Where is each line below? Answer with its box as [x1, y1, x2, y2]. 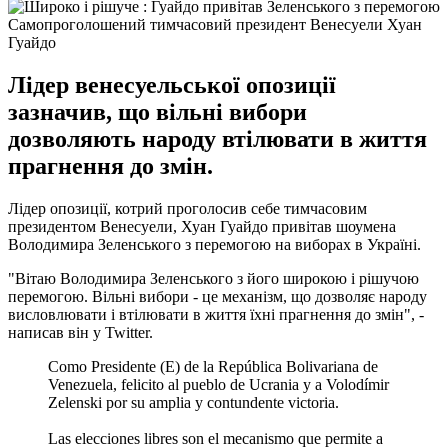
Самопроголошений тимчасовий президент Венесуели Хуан [8, 15, 422, 33]
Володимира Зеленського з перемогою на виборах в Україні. [8, 235, 421, 253]
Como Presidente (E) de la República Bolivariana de [48, 357, 378, 375]
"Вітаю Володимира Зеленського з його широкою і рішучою [8, 269, 419, 287]
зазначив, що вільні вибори [8, 98, 307, 125]
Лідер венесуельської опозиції [8, 71, 336, 98]
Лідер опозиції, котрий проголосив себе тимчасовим [8, 199, 367, 217]
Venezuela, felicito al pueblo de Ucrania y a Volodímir [48, 375, 389, 393]
